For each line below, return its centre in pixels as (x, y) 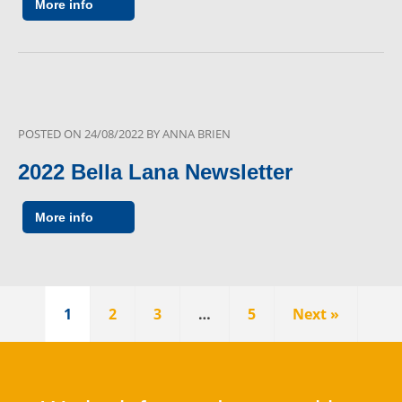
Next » (315, 315)
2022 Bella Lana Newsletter (155, 172)
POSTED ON (51, 134)
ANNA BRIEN (197, 134)
